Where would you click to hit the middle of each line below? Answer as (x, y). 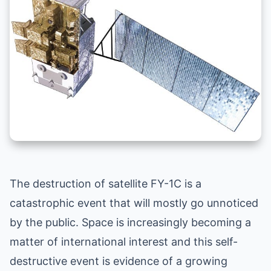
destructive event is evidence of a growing (119, 261)
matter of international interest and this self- (124, 242)
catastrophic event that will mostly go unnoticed (134, 203)
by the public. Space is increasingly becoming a (130, 223)
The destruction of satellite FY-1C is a (106, 184)
